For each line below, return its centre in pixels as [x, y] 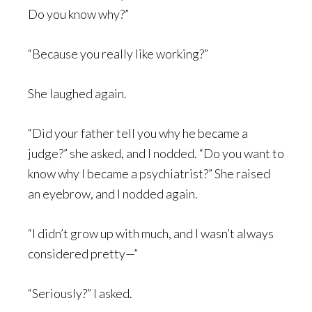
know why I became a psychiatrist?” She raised [149, 173]
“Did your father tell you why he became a [138, 133]
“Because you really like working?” [118, 54]
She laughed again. [77, 93]
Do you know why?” [78, 14]
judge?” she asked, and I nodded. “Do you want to [156, 153]
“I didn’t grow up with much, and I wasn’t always [151, 233]
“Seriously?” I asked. [81, 293]
